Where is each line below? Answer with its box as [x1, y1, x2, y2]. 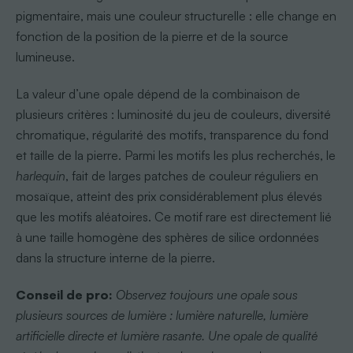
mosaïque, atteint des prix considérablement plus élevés [15, 188, 322, 204]
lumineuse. [15, 48, 75, 65]
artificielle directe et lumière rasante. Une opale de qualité [15, 327, 318, 344]
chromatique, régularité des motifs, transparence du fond [15, 126, 329, 143]
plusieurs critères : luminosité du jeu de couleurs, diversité [15, 106, 331, 122]
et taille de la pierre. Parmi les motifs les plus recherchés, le [15, 147, 336, 163]
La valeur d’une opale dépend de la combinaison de [15, 85, 300, 102]
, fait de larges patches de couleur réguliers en [65, 167, 318, 184]
